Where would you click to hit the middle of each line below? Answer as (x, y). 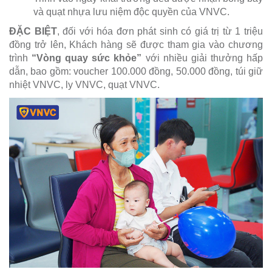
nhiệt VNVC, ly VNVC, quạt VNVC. (84, 85)
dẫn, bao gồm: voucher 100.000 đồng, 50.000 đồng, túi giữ (136, 72)
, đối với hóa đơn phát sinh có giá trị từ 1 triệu (160, 32)
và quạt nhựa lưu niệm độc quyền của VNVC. (131, 12)
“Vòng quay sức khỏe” (87, 58)
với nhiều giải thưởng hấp (202, 58)
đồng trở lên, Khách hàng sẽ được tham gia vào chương (136, 45)
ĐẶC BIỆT (33, 32)
